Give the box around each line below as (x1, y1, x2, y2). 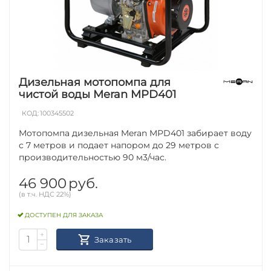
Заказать (94, 234, 132, 244)
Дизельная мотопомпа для (19, 75, 171, 89)
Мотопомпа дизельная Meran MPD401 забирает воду (19, 127, 252, 139)
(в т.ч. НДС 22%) (19, 189, 72, 198)
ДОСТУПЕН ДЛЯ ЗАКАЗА (25, 211, 103, 220)
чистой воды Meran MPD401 (19, 87, 177, 101)
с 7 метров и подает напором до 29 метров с (19, 139, 220, 151)
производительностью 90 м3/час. (19, 151, 167, 163)
